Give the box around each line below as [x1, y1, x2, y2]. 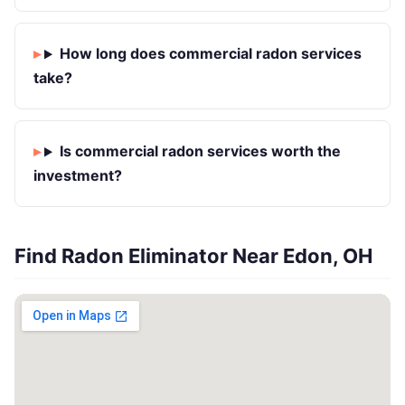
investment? [33, 166, 122, 185]
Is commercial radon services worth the [59, 142, 341, 161]
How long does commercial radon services [59, 44, 362, 63]
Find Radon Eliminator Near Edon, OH [14, 244, 372, 268]
